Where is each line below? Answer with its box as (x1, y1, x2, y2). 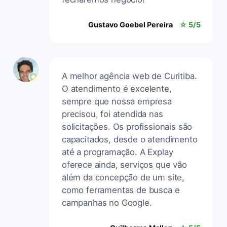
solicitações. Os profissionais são (62, 121, 193, 132)
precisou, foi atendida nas (62, 108, 163, 119)
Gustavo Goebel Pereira (88, 20, 173, 29)
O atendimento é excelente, (62, 83, 172, 94)
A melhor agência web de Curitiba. (62, 70, 197, 81)
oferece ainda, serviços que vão (62, 159, 187, 170)
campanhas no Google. (62, 197, 152, 208)
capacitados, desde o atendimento (62, 134, 198, 144)
